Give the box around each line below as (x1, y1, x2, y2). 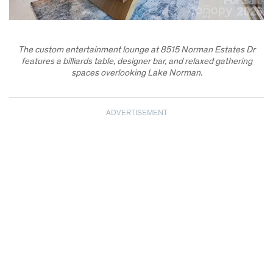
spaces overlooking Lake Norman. (71, 69, 202, 79)
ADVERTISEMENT (105, 110, 168, 118)
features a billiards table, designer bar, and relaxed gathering (21, 57, 252, 67)
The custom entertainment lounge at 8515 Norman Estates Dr (18, 46, 255, 55)
